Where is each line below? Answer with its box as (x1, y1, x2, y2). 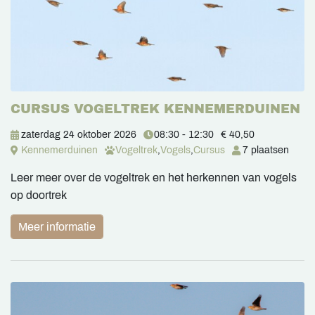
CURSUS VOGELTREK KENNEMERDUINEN (11, 102, 300, 117)
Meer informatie (18, 221, 96, 233)
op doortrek (11, 189, 67, 202)
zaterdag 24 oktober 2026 (21, 129, 136, 141)
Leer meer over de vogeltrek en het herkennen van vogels (11, 172, 297, 184)
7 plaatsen (243, 145, 289, 156)
